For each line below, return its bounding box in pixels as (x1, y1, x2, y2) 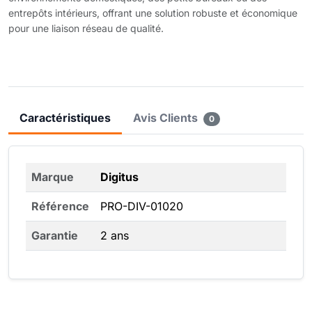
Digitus (100, 170, 139, 184)
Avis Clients (133, 111, 201, 125)
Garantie (31, 228, 78, 242)
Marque (31, 170, 74, 184)
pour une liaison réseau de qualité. (8, 22, 164, 34)
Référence (31, 199, 89, 213)
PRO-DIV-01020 (100, 199, 183, 213)
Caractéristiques (19, 111, 111, 125)
